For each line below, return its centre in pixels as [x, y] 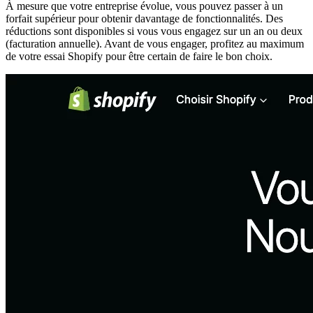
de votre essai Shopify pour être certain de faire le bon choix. [139, 56]
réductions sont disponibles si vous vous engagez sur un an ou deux [154, 31]
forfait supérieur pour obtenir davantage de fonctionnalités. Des [144, 18]
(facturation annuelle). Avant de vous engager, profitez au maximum [155, 43]
